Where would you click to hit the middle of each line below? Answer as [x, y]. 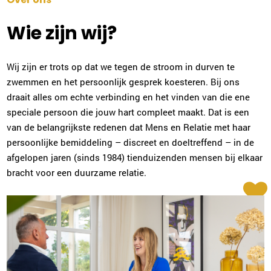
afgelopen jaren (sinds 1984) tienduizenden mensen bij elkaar [135, 157]
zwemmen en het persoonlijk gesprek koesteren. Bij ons [123, 82]
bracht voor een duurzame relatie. [77, 172]
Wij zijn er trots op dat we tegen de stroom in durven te [121, 67]
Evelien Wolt [126, 76]
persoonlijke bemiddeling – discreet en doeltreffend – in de [131, 142]
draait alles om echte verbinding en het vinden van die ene [129, 97]
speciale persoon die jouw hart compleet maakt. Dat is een [128, 112]
